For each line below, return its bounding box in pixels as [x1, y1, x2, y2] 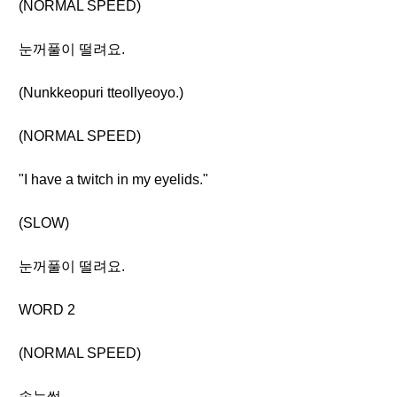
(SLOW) [19, 215, 69, 230]
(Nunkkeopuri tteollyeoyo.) [19, 85, 183, 100]
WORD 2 [19, 302, 75, 317]
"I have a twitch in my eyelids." [19, 172, 208, 187]
